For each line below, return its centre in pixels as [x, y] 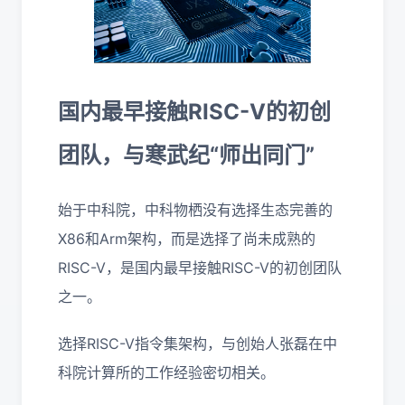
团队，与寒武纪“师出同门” [186, 155]
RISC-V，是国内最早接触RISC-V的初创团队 [200, 267]
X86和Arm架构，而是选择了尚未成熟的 [187, 238]
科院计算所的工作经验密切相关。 [166, 372]
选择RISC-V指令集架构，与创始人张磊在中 [198, 343]
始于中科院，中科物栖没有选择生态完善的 [195, 209]
